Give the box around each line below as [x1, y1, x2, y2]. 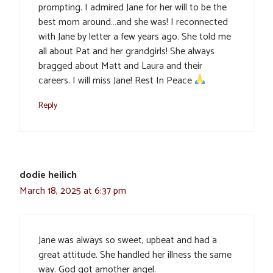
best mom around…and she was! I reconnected [38, 13, 228, 30]
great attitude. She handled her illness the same [38, 246, 232, 263]
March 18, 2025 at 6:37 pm [19, 182, 126, 199]
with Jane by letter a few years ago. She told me [38, 28, 231, 45]
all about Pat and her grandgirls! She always [38, 43, 214, 60]
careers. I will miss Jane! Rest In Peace [38, 72, 194, 89]
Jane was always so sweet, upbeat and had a [38, 232, 217, 249]
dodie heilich [19, 166, 77, 183]
